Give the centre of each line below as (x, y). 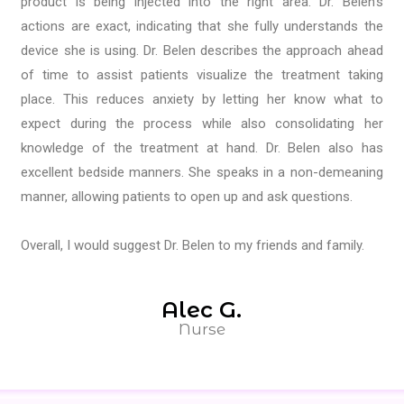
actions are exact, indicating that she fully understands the (202, 27)
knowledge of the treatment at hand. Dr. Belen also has (202, 148)
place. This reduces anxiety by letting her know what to (202, 100)
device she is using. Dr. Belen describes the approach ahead (202, 51)
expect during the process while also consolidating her (202, 124)
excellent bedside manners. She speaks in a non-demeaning (202, 173)
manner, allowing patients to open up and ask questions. (189, 197)
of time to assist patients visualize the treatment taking (202, 75)
